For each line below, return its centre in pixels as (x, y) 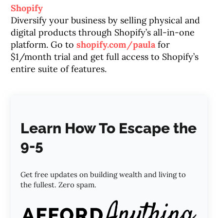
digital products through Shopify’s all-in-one (103, 32)
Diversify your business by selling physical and (106, 20)
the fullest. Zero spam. (59, 185)
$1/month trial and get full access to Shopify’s (105, 57)
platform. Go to (44, 45)
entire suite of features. (59, 69)
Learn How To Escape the (109, 128)
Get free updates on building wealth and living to (103, 174)
